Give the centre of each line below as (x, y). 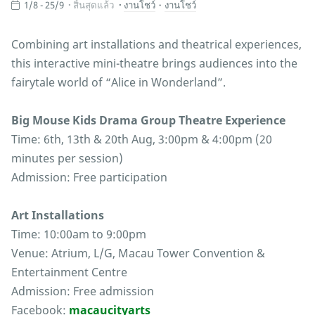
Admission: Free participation (89, 178)
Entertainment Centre (69, 272)
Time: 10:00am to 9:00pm (79, 234)
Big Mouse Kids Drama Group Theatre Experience (148, 121)
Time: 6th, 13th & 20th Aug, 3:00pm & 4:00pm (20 (142, 140)
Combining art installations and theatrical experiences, (156, 45)
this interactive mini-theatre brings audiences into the (154, 64)
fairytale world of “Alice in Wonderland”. (118, 83)
